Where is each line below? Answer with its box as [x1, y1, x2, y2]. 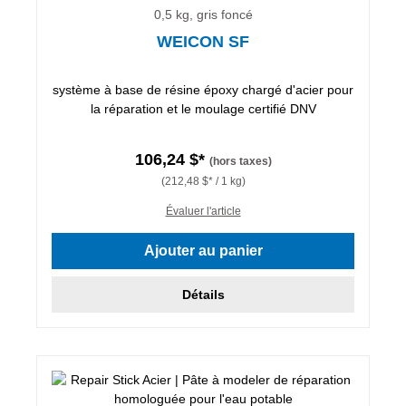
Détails [181, 286, 225, 302]
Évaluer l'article [165, 204, 241, 217]
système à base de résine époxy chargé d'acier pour [53, 82, 353, 97]
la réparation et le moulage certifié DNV [90, 101, 316, 116]
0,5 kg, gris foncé [153, 6, 253, 22]
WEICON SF [157, 32, 249, 51]
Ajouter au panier [143, 242, 263, 258]
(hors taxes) [208, 154, 272, 168]
